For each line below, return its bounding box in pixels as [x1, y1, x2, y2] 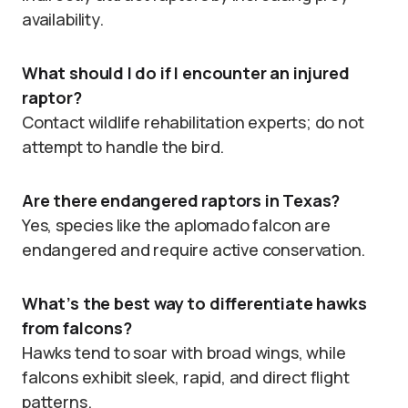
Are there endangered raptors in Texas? [22, 189, 341, 211]
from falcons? [22, 317, 132, 339]
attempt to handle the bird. [22, 136, 225, 158]
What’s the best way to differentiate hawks [22, 292, 367, 314]
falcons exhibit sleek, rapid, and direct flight [22, 366, 350, 388]
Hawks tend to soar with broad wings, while [22, 342, 346, 363]
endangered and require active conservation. [22, 239, 366, 260]
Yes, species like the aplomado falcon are [22, 214, 331, 236]
